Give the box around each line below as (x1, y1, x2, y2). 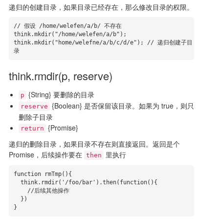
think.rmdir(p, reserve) (8, 68, 112, 83)
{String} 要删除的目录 (26, 89, 94, 99)
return (20, 125, 44, 132)
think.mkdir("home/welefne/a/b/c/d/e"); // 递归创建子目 (13, 39, 193, 46)
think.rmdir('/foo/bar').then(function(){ (13, 179, 21, 186)
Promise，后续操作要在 (8, 150, 84, 159)
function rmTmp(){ (13, 171, 72, 177)
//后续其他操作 (13, 187, 27, 194)
